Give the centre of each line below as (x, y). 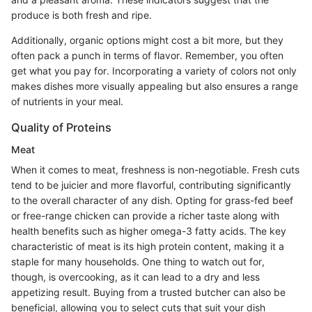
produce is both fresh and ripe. (81, 15)
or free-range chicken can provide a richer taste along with (145, 215)
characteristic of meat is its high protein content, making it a (148, 246)
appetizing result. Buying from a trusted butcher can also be (148, 292)
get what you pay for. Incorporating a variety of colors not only (154, 70)
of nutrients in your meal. (67, 101)
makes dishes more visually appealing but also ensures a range (155, 86)
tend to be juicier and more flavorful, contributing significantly (151, 185)
